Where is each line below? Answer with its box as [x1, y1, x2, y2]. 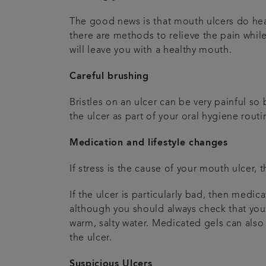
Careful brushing [69, 71, 149, 81]
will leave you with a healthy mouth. [69, 45, 232, 55]
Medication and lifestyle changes [69, 138, 228, 148]
